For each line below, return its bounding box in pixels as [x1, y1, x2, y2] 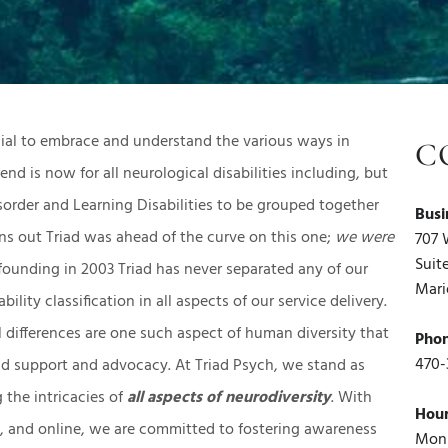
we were [335, 224, 395, 251]
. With [331, 384, 373, 411]
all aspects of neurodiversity [127, 384, 332, 411]
